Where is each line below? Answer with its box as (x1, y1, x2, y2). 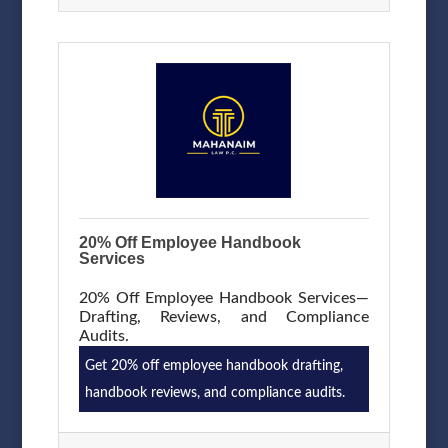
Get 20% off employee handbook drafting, (84, 357, 343, 373)
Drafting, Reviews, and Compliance (78, 308, 370, 325)
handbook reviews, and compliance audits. (84, 384, 345, 400)
